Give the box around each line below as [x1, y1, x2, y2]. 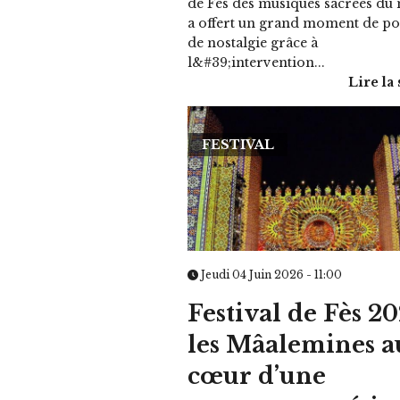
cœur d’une [187, 362, 327, 390]
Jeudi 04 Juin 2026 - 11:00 [198, 267, 343, 281]
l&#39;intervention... [187, 54, 326, 71]
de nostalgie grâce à [187, 35, 319, 52]
